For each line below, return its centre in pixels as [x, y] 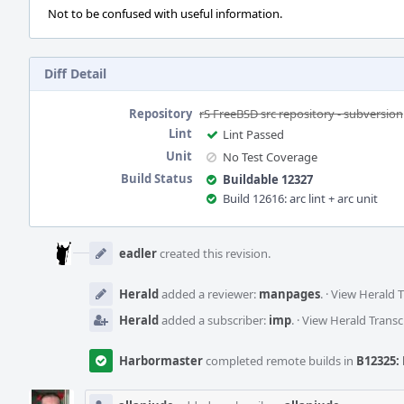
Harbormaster [161, 361]
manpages [289, 294]
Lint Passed [253, 134]
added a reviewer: [209, 294]
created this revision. [214, 253]
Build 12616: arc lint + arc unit [300, 198]
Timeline [55, 252]
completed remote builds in [280, 361]
